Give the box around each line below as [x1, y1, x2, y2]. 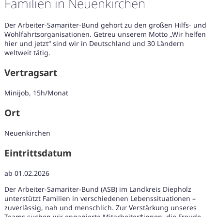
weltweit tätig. [4, 48, 50, 58]
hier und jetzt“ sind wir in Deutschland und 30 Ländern [4, 39, 184, 48]
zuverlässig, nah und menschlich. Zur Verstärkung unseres [4, 203, 197, 213]
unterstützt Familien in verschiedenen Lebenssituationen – [4, 194, 196, 203]
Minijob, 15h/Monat [4, 88, 68, 98]
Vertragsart [4, 66, 57, 79]
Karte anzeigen [92, 184, 141, 194]
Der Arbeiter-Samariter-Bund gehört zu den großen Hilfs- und [4, 20, 206, 30]
